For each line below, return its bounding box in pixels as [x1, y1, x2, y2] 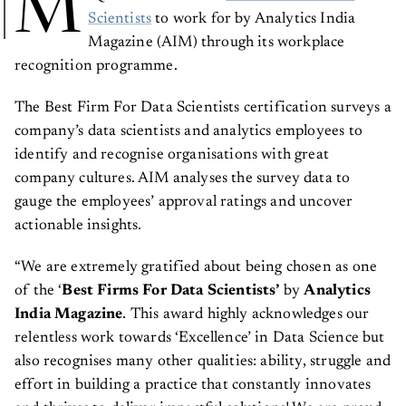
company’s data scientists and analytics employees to [14, 124, 362, 140]
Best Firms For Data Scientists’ [62, 284, 280, 300]
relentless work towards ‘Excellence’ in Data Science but [14, 331, 385, 347]
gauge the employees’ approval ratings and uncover [14, 195, 353, 211]
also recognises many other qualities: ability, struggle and [14, 354, 391, 371]
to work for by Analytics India [151, 12, 356, 28]
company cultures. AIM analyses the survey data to [14, 171, 351, 188]
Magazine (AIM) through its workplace [88, 35, 345, 52]
